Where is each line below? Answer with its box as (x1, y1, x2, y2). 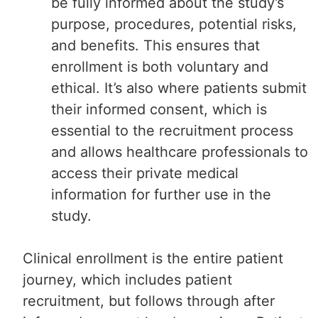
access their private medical (51, 164, 239, 182)
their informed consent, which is (51, 100, 268, 118)
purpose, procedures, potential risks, (51, 15, 297, 33)
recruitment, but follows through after (23, 292, 275, 309)
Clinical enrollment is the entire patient (23, 249, 284, 267)
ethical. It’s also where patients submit (51, 79, 307, 97)
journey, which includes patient (23, 270, 233, 288)
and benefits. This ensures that (51, 36, 261, 54)
